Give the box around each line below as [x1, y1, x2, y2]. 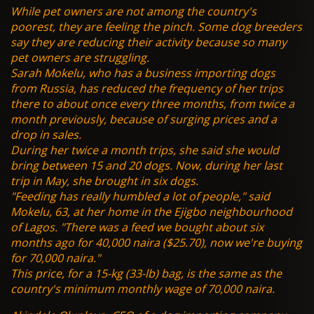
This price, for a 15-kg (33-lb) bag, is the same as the [11, 266, 282, 282]
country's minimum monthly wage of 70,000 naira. [11, 281, 275, 297]
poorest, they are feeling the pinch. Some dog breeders [11, 19, 302, 35]
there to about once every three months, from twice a [11, 96, 294, 112]
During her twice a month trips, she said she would [11, 142, 279, 158]
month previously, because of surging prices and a [11, 111, 277, 128]
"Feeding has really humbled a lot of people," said [11, 189, 270, 205]
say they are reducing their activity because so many [11, 34, 287, 50]
